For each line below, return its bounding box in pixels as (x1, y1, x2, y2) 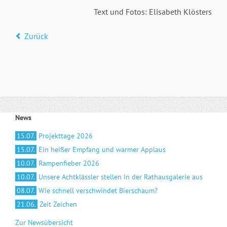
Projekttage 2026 (38, 131, 93, 140)
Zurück (24, 30, 48, 41)
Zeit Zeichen (39, 199, 77, 209)
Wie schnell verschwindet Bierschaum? (38, 185, 158, 195)
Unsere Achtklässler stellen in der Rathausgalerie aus (38, 172, 203, 181)
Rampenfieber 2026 (38, 158, 99, 168)
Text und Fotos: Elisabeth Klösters (94, 6, 212, 17)
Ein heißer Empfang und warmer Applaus (38, 144, 166, 154)
